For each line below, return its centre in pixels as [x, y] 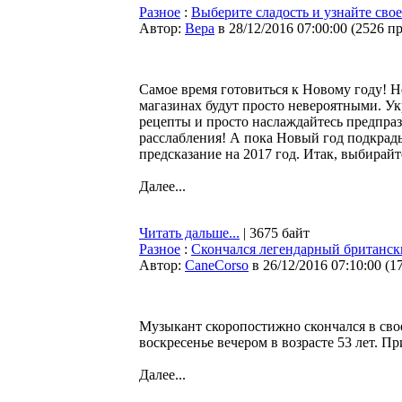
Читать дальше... [189, 233]
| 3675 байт [275, 233]
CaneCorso [217, 265]
